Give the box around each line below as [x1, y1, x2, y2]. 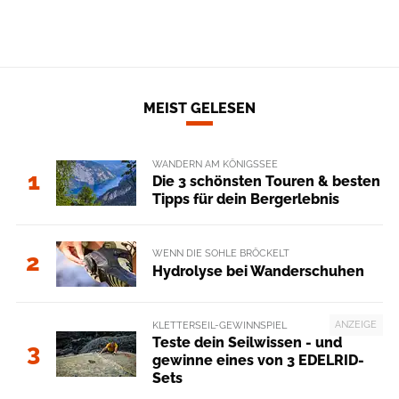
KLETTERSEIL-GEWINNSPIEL [151, 319, 287, 331]
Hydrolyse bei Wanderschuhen [151, 262, 364, 280]
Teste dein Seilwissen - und [151, 334, 342, 352]
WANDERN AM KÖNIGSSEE [151, 157, 278, 170]
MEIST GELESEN [143, 99, 256, 117]
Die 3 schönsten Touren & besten [151, 173, 380, 190]
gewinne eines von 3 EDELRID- [151, 352, 364, 370]
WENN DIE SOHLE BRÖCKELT [151, 247, 289, 260]
